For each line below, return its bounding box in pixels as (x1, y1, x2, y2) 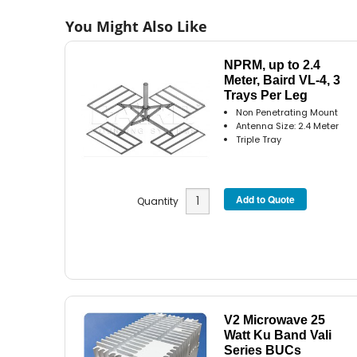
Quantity (136, 194, 186, 209)
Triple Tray (236, 132, 282, 146)
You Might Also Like (65, 16, 207, 36)
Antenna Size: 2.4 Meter (236, 119, 339, 132)
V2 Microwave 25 (224, 312, 326, 327)
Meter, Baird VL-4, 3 (224, 73, 341, 87)
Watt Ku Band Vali (224, 328, 332, 342)
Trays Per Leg (224, 88, 308, 102)
